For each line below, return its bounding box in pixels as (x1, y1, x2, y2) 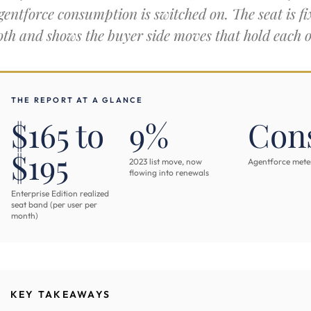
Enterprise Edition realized (11, 188, 109, 199)
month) (11, 210, 38, 221)
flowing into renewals (129, 167, 210, 178)
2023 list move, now (129, 156, 203, 167)
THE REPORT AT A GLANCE (11, 95, 144, 105)
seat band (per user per (11, 199, 97, 210)
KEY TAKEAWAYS (10, 288, 111, 301)
